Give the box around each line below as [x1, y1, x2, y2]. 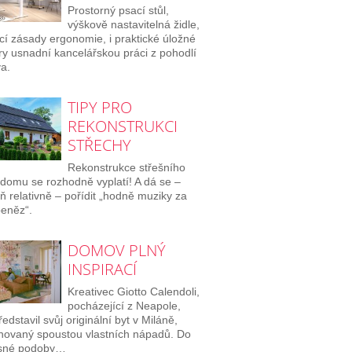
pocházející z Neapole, [67, 299, 181, 312]
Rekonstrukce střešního [67, 160, 185, 174]
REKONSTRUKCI [67, 115, 178, 137]
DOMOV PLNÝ [67, 239, 166, 261]
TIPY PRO [67, 96, 132, 118]
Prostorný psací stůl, [67, 4, 169, 17]
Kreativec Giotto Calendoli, [67, 284, 200, 298]
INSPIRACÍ [67, 258, 137, 280]
